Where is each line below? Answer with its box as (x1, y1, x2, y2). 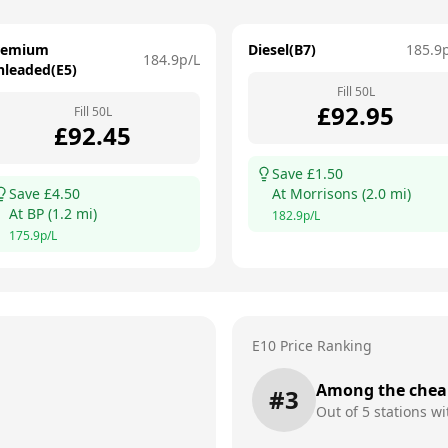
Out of (316, 402, 362, 421)
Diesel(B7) (248, 40, 316, 59)
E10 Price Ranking (252, 336, 372, 355)
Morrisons (290, 184, 358, 203)
